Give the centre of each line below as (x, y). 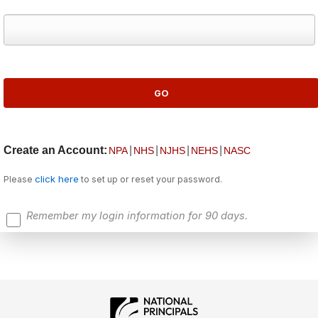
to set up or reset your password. (150, 180)
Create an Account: (55, 150)
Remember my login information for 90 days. (137, 216)
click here (57, 179)
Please (19, 180)
